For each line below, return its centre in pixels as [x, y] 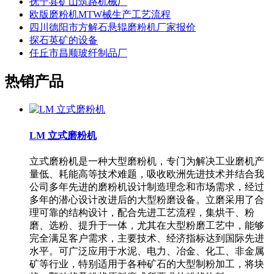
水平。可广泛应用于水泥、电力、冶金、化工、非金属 [147, 251]
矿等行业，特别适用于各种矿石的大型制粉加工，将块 [147, 264]
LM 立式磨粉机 [63, 135]
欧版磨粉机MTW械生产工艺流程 [100, 14]
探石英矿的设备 [64, 40]
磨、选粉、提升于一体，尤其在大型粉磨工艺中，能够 [147, 225]
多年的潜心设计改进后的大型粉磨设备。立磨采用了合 [147, 199]
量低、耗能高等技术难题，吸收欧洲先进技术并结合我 [147, 174]
